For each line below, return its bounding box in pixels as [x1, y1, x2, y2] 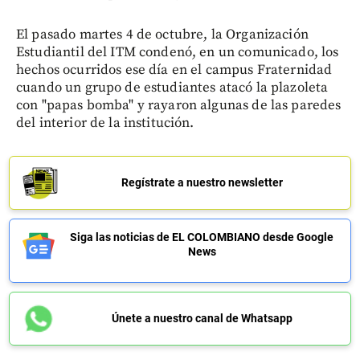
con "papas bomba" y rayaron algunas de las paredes [16, 96, 342, 114]
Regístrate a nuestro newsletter [121, 176, 283, 189]
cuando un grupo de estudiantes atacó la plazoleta [16, 79, 329, 96]
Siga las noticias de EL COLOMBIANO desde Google [70, 231, 333, 243]
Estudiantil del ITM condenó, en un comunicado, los [16, 43, 339, 61]
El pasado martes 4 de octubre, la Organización [16, 26, 309, 43]
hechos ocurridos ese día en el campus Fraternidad [16, 61, 333, 79]
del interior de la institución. [16, 114, 194, 132]
